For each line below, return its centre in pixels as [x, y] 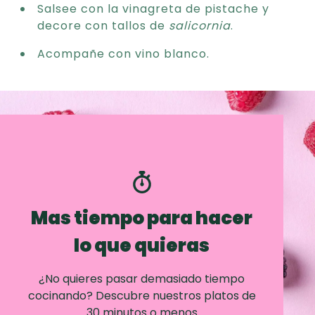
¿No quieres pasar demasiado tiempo [142, 278]
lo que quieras [142, 244]
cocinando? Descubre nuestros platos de [142, 295]
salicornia [200, 25]
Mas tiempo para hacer [142, 217]
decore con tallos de [103, 25]
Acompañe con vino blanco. [123, 53]
